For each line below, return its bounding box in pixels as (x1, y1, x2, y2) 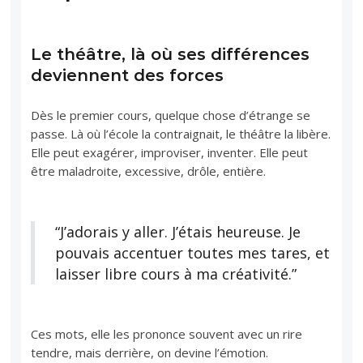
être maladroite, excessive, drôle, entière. (31, 162, 267, 179)
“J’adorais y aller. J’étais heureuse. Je (55, 221, 301, 241)
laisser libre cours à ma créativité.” (55, 263, 297, 284)
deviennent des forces (31, 65, 224, 85)
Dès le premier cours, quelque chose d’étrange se (31, 106, 311, 123)
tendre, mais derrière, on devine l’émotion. (31, 344, 269, 361)
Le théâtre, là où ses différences (31, 44, 310, 64)
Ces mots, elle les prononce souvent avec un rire (31, 325, 303, 342)
